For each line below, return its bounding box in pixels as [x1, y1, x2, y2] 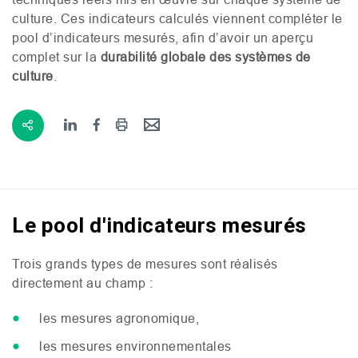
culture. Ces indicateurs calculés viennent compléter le [12, 10, 343, 26]
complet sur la [12, 49, 101, 64]
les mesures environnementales [39, 338, 232, 353]
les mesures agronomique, [39, 310, 199, 325]
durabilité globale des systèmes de [100, 49, 311, 64]
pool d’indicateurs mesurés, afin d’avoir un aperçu [12, 30, 313, 45]
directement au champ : [12, 275, 153, 290]
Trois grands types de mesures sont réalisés [12, 256, 278, 271]
